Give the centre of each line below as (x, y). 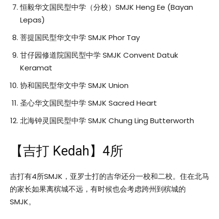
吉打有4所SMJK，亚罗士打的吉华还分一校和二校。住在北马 (109, 176)
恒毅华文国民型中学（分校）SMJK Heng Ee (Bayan (107, 7)
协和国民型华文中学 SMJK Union (74, 85)
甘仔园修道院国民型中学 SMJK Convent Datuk (99, 55)
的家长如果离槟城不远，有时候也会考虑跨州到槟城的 (98, 189)
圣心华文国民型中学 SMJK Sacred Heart (88, 103)
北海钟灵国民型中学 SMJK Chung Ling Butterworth (107, 120)
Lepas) (33, 20)
